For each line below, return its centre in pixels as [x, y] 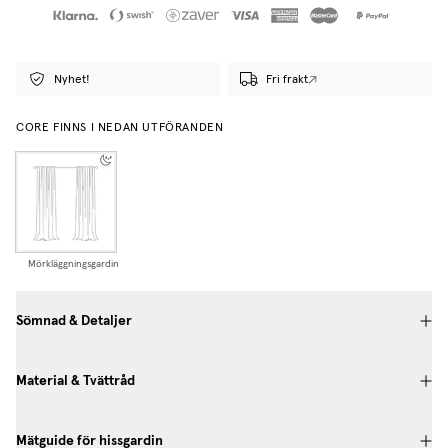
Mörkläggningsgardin [73, 263]
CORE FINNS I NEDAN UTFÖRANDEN [120, 127]
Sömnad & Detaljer [74, 320]
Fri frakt [286, 79]
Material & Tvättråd [75, 380]
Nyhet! [71, 79]
